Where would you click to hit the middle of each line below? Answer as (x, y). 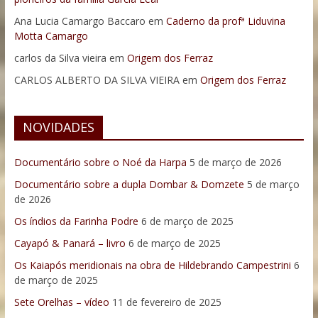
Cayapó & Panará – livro (70, 243)
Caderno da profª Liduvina (225, 21)
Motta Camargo (51, 36)
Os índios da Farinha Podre (76, 221)
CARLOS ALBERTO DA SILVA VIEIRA (97, 80)
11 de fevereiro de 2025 (166, 302)
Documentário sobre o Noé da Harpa (100, 163)
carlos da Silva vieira (60, 58)
